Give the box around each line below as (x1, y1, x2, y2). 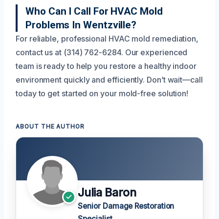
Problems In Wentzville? (25, 19, 137, 31)
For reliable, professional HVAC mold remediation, (16, 33, 199, 44)
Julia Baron (78, 185, 136, 199)
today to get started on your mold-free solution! (16, 88, 189, 98)
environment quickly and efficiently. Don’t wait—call (16, 74, 203, 85)
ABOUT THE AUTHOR (16, 123, 85, 130)
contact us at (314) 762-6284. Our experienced (16, 47, 188, 57)
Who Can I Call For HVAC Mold (25, 5, 163, 17)
